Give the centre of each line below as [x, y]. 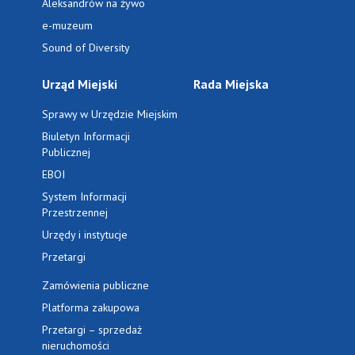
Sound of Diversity [86, 48]
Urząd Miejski [80, 84]
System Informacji [85, 197]
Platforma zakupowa [91, 307]
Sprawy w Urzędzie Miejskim [110, 114]
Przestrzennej [75, 212]
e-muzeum [68, 25]
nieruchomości [76, 345]
